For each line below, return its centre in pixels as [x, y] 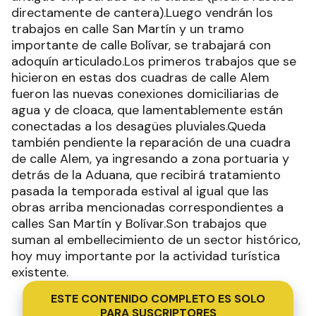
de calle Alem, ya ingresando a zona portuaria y [150, 159]
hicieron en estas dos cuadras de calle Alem [140, 78]
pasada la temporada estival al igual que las [140, 191]
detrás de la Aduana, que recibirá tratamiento [146, 175]
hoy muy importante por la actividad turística [146, 256]
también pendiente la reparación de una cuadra [151, 142]
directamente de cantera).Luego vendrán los [142, 13]
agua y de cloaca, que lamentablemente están [147, 110]
